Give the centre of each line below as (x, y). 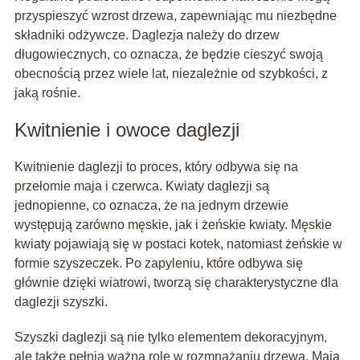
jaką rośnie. (47, 93)
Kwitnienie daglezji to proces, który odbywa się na (156, 167)
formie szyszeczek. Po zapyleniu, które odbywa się (158, 264)
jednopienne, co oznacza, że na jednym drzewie (151, 206)
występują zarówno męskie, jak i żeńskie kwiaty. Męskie (173, 225)
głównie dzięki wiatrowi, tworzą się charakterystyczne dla (176, 283)
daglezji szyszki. (61, 302)
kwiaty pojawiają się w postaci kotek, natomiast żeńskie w (178, 244)
